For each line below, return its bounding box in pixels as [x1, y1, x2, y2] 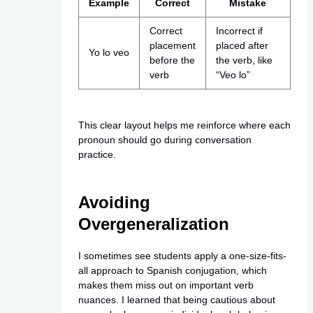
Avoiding [78, 193, 150, 212]
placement [149, 39, 196, 51]
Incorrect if [215, 24, 263, 36]
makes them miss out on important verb [78, 279, 254, 291]
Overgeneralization [78, 214, 229, 234]
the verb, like [215, 54, 272, 66]
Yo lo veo [88, 46, 129, 58]
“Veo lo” [215, 68, 250, 80]
